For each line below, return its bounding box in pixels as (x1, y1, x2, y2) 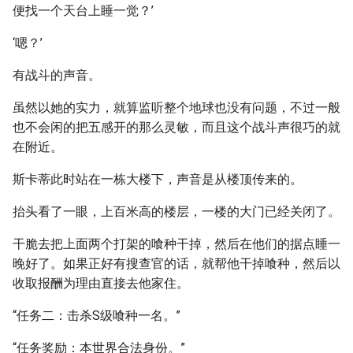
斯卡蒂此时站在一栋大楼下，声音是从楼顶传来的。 (13, 172, 303, 187)
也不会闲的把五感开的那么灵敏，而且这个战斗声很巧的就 (13, 120, 340, 135)
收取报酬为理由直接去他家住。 (13, 276, 189, 291)
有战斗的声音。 (13, 68, 101, 83)
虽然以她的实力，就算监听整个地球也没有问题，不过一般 (13, 100, 340, 115)
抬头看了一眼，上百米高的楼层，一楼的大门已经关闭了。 (13, 204, 340, 219)
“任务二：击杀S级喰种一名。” (13, 308, 180, 323)
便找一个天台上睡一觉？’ (13, 3, 154, 18)
